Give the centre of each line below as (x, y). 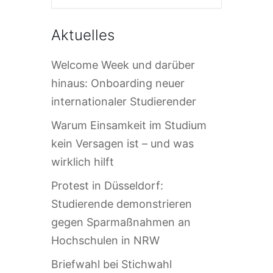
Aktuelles (83, 35)
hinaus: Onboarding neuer (118, 83)
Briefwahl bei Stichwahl (112, 264)
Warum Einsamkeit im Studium (129, 125)
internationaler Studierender (124, 101)
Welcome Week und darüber (123, 65)
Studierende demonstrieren (122, 204)
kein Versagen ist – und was (122, 143)
